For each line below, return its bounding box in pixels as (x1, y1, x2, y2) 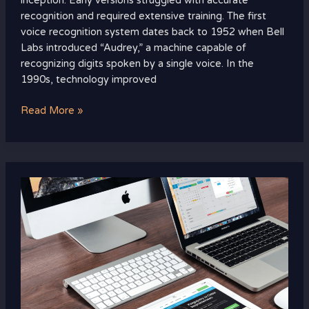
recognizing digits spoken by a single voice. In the (20, 58, 254, 70)
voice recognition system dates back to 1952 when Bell (20, 26, 284, 39)
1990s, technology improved (20, 74, 157, 86)
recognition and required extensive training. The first (20, 10, 266, 23)
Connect (19, 257, 60, 270)
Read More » (20, 105, 83, 117)
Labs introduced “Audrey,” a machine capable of (20, 42, 246, 54)
